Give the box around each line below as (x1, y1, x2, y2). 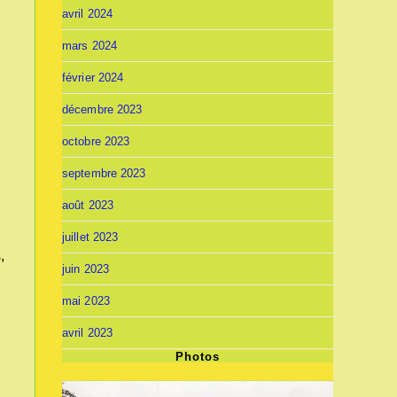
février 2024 (62, 71, 124, 84)
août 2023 (62, 198, 113, 212)
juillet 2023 (62, 230, 119, 244)
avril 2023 (62, 326, 113, 339)
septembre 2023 (62, 167, 146, 180)
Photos (175, 350, 220, 363)
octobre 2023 (62, 135, 130, 148)
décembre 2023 (62, 103, 143, 116)
